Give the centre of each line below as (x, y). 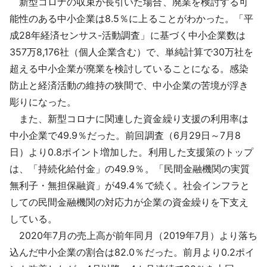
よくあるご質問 (124, 45)
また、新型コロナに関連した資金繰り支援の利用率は (129, 119)
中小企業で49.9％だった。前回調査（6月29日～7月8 (125, 136)
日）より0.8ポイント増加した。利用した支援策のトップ (131, 152)
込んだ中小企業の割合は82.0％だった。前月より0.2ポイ (132, 252)
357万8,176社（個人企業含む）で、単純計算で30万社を (131, 52)
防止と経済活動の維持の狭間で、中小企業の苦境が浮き (129, 86)
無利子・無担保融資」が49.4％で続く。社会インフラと (130, 186)
